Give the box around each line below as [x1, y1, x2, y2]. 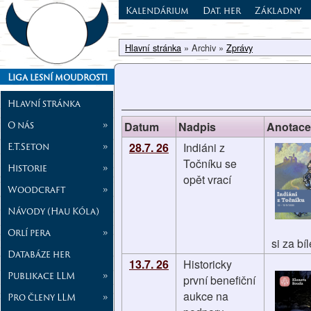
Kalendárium [126, 3, 189, 17]
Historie [8, 160, 47, 175]
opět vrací [183, 171, 231, 187]
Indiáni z [183, 140, 225, 155]
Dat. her [203, 3, 241, 17]
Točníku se [183, 155, 237, 171]
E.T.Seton [8, 139, 49, 153]
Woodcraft [8, 182, 65, 196]
